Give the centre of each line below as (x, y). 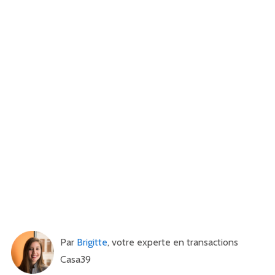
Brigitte (92, 242)
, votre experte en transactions (173, 242)
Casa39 (76, 259)
